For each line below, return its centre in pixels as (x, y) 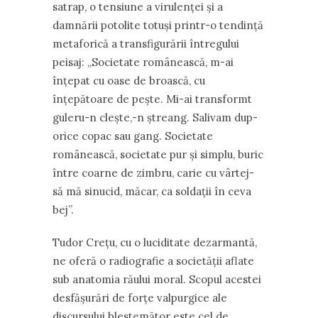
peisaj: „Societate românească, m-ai (143, 62)
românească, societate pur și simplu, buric (158, 154)
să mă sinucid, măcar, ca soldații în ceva (152, 191)
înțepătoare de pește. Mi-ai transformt (152, 99)
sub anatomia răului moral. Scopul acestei (157, 279)
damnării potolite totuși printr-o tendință (158, 25)
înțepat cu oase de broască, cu (129, 81)
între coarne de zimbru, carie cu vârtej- (153, 173)
